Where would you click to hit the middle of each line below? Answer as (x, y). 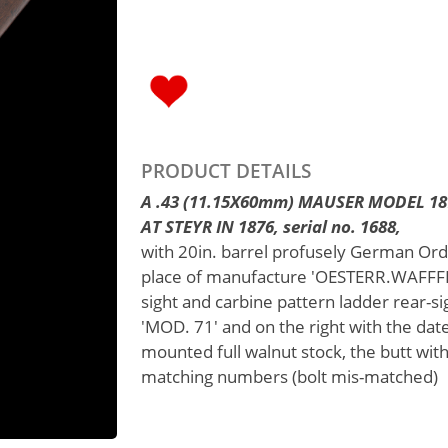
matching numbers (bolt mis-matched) (289, 376)
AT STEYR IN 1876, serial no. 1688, (271, 226)
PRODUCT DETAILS (226, 171)
